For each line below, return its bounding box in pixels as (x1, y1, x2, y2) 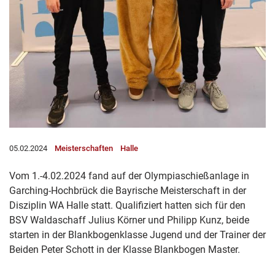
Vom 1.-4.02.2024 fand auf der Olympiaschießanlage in (9, 169, 249, 182)
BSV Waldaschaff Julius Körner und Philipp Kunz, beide (9, 214, 249, 226)
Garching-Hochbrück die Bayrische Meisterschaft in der (9, 184, 246, 196)
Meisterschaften (55, 143, 113, 153)
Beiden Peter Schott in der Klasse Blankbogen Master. (9, 243, 240, 255)
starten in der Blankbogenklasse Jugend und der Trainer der (9, 228, 266, 241)
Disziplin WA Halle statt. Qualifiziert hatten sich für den (9, 199, 246, 211)
